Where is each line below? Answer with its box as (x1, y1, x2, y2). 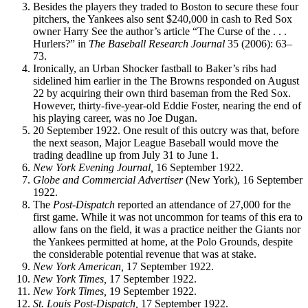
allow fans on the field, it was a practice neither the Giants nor (33, 223, 300, 235)
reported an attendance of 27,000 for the (118, 198, 291, 210)
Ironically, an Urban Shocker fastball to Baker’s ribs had (33, 62, 276, 74)
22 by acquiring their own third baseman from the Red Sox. (33, 87, 291, 99)
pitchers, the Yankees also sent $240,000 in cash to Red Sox (33, 12, 292, 25)
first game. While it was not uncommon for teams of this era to (33, 210, 302, 223)
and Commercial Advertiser (60, 173, 186, 186)
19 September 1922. (107, 285, 197, 297)
